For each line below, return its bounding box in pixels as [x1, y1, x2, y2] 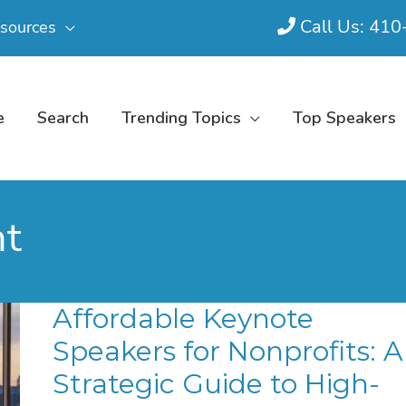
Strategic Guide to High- [52, 367, 380, 401]
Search [37, 107, 89, 130]
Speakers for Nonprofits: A [52, 334, 403, 368]
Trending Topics [121, 107, 241, 130]
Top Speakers [293, 107, 396, 130]
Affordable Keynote [52, 302, 314, 335]
